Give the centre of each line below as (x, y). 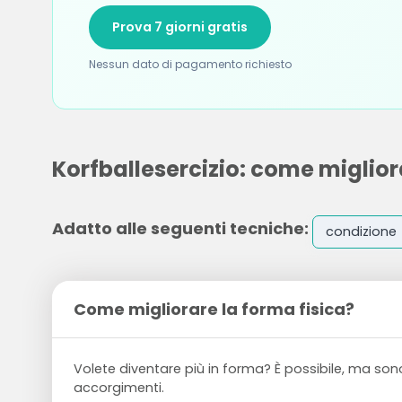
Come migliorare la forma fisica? (214, 310)
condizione (361, 232)
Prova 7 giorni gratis (179, 27)
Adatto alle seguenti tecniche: (180, 228)
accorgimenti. (118, 388)
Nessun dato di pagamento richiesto (190, 64)
